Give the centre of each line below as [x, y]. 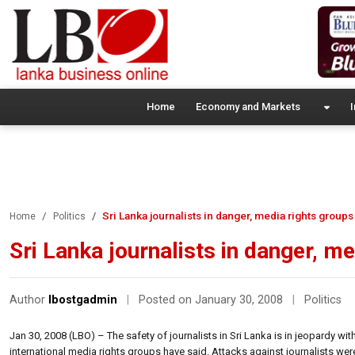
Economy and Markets [248, 106]
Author [29, 300]
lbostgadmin [83, 300]
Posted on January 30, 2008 [212, 300]
